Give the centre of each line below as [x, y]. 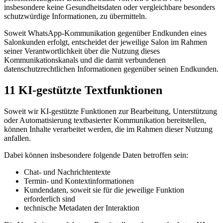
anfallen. [17, 138]
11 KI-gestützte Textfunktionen [83, 90]
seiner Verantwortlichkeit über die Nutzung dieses [82, 51]
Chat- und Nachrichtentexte [67, 172]
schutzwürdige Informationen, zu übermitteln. [75, 16]
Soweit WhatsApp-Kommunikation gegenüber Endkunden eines [105, 33]
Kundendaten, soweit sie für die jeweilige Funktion [104, 190]
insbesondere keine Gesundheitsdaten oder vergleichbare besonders [110, 7]
